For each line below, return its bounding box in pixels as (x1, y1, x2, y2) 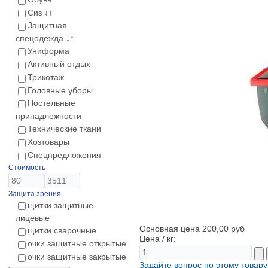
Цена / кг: (139, 234, 176, 243)
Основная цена (139, 224, 202, 233)
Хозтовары (28, 136, 69, 147)
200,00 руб (202, 224, 245, 233)
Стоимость (8, 163, 45, 172)
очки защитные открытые (28, 239, 126, 249)
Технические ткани (28, 124, 101, 134)
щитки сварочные (28, 226, 96, 236)
